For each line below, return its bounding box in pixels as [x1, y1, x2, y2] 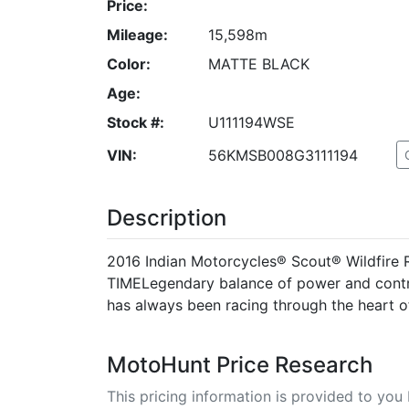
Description [107, 204, 226, 231]
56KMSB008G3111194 [207, 145, 358, 164]
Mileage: [107, 25, 168, 44]
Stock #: [107, 112, 164, 131]
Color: [107, 54, 151, 73]
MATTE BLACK [207, 54, 309, 73]
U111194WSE [207, 112, 295, 131]
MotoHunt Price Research [107, 351, 372, 378]
